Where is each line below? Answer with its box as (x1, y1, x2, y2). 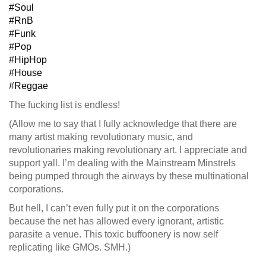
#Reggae (9, 81, 48, 91)
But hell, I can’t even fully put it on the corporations (9, 203, 219, 214)
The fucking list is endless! (9, 100, 120, 110)
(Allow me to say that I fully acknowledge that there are (9, 119, 237, 129)
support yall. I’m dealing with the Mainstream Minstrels (9, 158, 236, 169)
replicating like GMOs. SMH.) (9, 242, 131, 253)
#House (9, 68, 42, 78)
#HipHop (9, 55, 47, 65)
